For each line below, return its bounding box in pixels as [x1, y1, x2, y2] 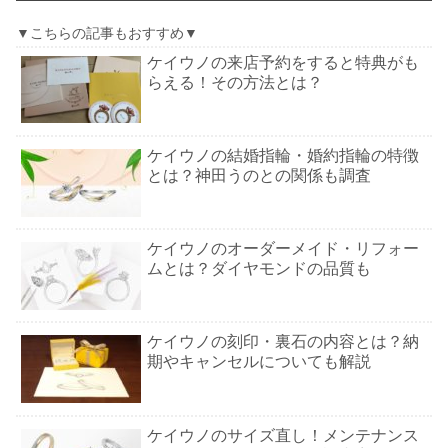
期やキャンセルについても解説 [147, 353, 371, 371]
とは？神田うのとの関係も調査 [147, 166, 371, 184]
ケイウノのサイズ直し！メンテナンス [147, 426, 419, 444]
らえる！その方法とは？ [147, 73, 323, 91]
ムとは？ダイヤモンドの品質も [147, 259, 371, 277]
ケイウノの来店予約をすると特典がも [147, 53, 419, 71]
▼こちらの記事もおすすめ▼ [16, 24, 198, 41]
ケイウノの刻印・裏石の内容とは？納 [147, 333, 419, 351]
